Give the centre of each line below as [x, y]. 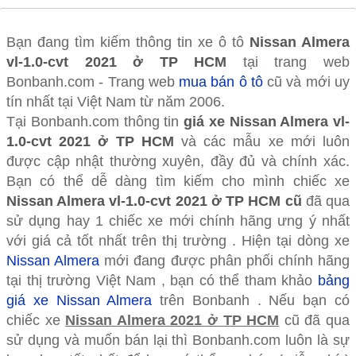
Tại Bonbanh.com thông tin [95, 121]
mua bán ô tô [221, 81]
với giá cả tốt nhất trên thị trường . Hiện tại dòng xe [178, 240]
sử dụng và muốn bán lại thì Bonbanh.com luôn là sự [178, 340]
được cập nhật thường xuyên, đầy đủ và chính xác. [178, 161]
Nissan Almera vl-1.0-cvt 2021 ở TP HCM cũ [154, 201]
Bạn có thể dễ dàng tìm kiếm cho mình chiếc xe [178, 181]
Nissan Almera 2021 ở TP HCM [172, 320]
